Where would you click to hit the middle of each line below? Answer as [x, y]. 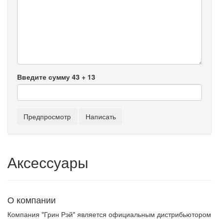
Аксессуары [48, 162]
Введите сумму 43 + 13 [56, 77]
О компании [32, 200]
